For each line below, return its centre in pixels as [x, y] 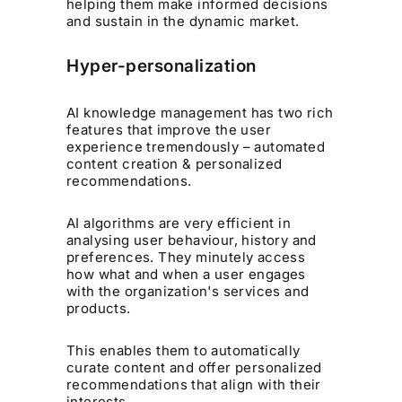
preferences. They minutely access [186, 257]
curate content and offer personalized [194, 367]
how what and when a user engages [186, 274]
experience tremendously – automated [196, 146]
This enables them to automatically [184, 350]
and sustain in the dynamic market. [183, 22]
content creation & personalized [175, 163]
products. [99, 308]
